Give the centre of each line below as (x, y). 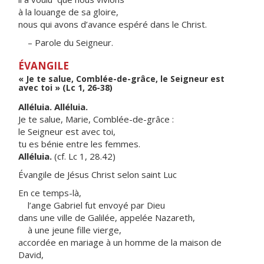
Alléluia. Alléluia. (53, 107)
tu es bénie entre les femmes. (79, 144)
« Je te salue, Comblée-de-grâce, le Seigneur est (121, 79)
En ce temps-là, (50, 193)
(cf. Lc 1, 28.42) (84, 156)
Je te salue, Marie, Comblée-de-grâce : (96, 119)
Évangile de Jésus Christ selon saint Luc (98, 174)
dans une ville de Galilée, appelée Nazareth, (107, 217)
